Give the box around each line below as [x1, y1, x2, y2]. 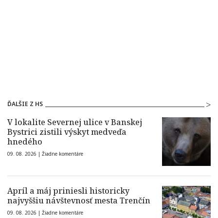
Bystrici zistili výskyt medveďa [7, 127, 127, 138]
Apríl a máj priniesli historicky [7, 185, 129, 197]
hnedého [7, 136, 42, 147]
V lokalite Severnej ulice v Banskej [7, 117, 142, 128]
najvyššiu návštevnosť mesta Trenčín [7, 195, 150, 206]
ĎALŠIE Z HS [7, 100, 43, 109]
